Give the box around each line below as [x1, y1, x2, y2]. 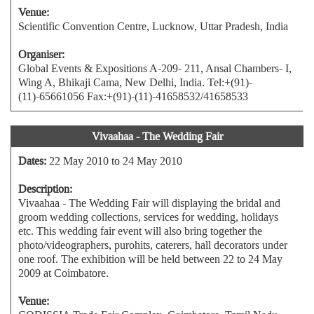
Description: [18, 182, 72, 196]
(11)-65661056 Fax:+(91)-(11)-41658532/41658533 [18, 89, 248, 104]
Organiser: [18, 47, 64, 62]
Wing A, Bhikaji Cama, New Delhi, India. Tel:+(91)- [18, 75, 252, 90]
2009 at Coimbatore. [18, 266, 109, 280]
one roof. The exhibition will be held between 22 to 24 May [18, 252, 282, 266]
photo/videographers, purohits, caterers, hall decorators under [18, 238, 287, 252]
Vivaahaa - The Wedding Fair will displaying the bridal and [18, 196, 280, 210]
